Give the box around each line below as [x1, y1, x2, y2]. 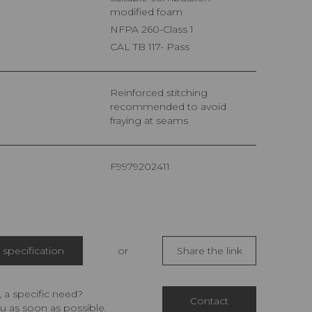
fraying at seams [110, 114, 188, 127]
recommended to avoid [110, 100, 226, 114]
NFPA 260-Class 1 [118, 23, 194, 36]
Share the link [176, 244, 242, 258]
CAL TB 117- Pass [117, 40, 189, 54]
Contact [190, 295, 228, 308]
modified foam [110, 6, 182, 19]
